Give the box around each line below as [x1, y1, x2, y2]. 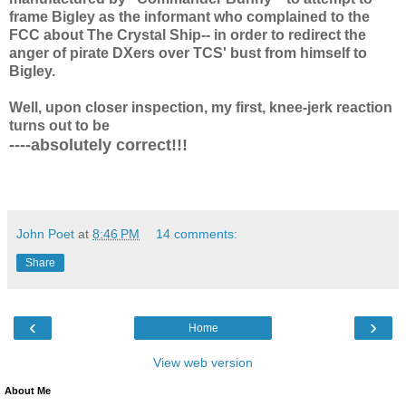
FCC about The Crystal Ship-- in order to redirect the [9, 27, 366, 43]
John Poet [16, 227, 74, 242]
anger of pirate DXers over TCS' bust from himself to [9, 45, 367, 62]
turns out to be [9, 118, 110, 134]
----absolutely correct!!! [9, 136, 188, 155]
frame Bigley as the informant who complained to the [9, 9, 370, 25]
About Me [5, 385, 51, 397]
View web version [153, 355, 253, 371]
